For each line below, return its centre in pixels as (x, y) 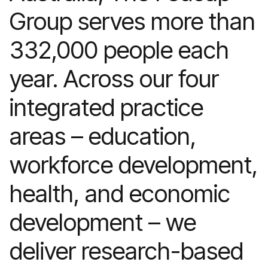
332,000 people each (119, 50)
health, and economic (120, 194)
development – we (103, 222)
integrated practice (106, 107)
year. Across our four (114, 79)
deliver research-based (127, 251)
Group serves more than (133, 21)
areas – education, (103, 136)
